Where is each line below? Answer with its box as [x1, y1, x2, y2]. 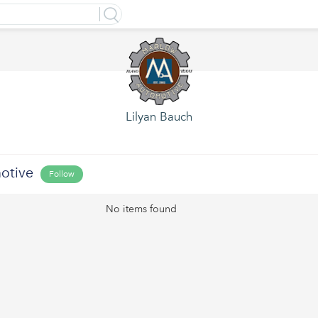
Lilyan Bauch [126, 109, 192, 125]
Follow [49, 168, 75, 180]
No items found [106, 202, 177, 216]
